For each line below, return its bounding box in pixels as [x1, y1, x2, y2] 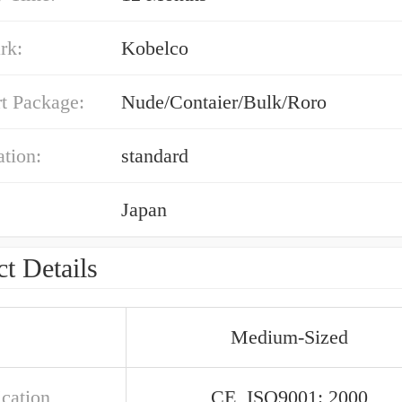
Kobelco [121, 37, 188, 59]
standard [121, 144, 188, 167]
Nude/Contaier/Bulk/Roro [121, 91, 327, 113]
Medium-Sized [230, 326, 348, 348]
